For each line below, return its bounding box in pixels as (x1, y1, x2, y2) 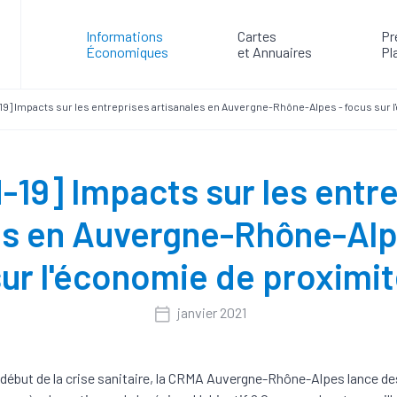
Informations (85, 27, 163, 44)
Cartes (237, 27, 276, 44)
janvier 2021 (176, 304, 246, 322)
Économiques (85, 43, 168, 60)
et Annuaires (237, 43, 312, 60)
